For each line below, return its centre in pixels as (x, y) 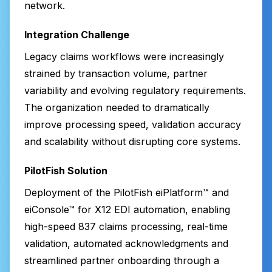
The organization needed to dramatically (117, 107)
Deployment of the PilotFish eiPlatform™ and (127, 192)
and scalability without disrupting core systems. (132, 141)
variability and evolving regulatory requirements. (135, 90)
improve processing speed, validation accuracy (133, 124)
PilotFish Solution (66, 170)
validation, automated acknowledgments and (126, 243)
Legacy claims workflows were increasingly (124, 56)
